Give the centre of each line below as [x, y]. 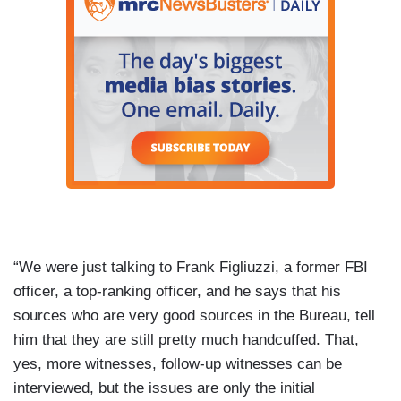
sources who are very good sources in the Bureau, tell [194, 315]
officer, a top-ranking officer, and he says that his [177, 291]
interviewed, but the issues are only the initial [164, 388]
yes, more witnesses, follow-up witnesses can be [178, 363]
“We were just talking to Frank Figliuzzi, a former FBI [191, 267]
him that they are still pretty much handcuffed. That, [186, 339]
